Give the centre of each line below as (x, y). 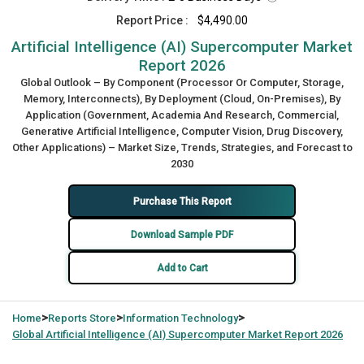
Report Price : (152, 20)
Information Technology (180, 318)
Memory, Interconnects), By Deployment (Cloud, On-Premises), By (182, 99)
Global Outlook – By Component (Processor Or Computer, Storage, (182, 82)
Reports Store (82, 318)
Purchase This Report (182, 201)
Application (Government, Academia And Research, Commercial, (182, 115)
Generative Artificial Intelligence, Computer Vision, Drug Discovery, (182, 131)
